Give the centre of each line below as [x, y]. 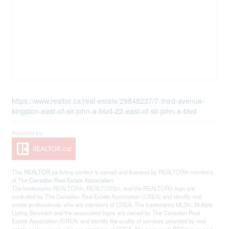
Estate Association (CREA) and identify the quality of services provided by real [109, 221]
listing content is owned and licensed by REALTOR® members [136, 172]
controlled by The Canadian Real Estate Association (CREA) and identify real [107, 196]
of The [21, 180]
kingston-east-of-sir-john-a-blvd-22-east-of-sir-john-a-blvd [105, 111]
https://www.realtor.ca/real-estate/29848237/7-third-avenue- [108, 101]
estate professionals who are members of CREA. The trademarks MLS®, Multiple [112, 204]
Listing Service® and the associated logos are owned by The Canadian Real [106, 213]
